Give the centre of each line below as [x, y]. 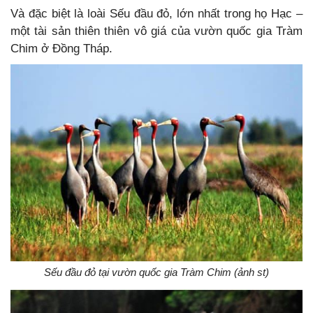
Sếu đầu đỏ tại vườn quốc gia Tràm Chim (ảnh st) [156, 272]
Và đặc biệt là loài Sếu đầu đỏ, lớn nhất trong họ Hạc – [156, 13]
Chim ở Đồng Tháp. [61, 48]
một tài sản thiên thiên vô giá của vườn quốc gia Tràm [156, 31]
